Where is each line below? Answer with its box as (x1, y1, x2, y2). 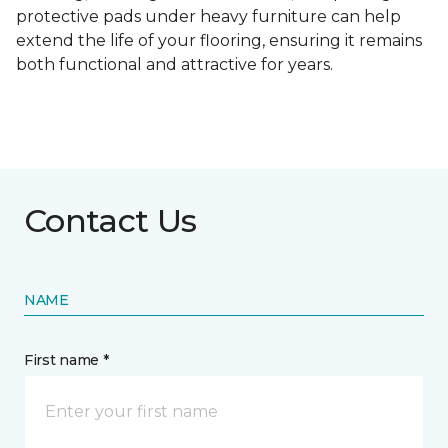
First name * (24, 351, 109, 370)
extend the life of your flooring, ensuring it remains (16, 31, 422, 51)
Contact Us (24, 201, 197, 241)
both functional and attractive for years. (16, 55, 333, 75)
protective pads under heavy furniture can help (16, 7, 401, 27)
